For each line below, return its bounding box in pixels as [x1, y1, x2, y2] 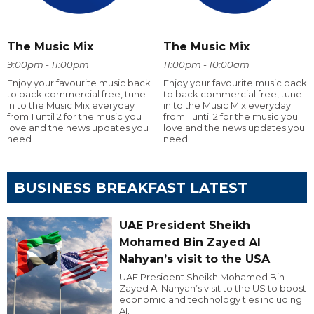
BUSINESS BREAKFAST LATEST [14, 179, 247, 196]
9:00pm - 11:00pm [7, 58, 89, 70]
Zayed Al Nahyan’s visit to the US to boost [118, 282, 306, 294]
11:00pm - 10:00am [163, 58, 250, 70]
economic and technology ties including [118, 293, 302, 305]
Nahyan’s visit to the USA [118, 252, 270, 266]
